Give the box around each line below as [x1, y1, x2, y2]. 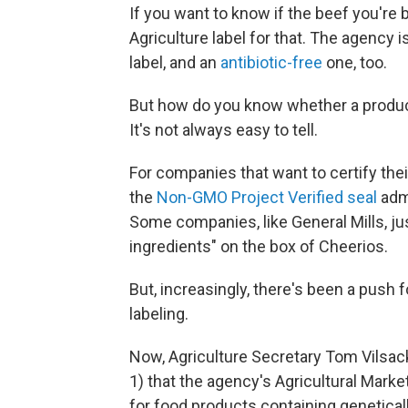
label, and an [129, 53, 220, 72]
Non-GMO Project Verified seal [157, 188, 377, 207]
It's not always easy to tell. [129, 120, 318, 139]
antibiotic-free [220, 53, 322, 72]
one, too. [322, 53, 387, 72]
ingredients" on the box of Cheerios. [129, 237, 388, 256]
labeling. [129, 304, 189, 323]
